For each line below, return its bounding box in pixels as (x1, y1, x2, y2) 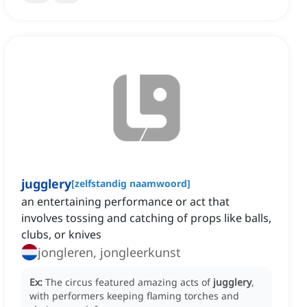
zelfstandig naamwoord (75, 177, 187, 191)
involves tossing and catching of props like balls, (21, 210, 271, 226)
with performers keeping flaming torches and (29, 289, 239, 303)
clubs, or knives (21, 227, 101, 243)
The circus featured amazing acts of (45, 275, 213, 289)
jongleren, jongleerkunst (38, 244, 181, 261)
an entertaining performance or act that (21, 194, 230, 210)
